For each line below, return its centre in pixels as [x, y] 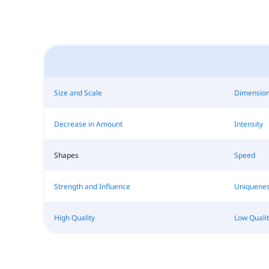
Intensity [248, 124]
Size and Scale [78, 92]
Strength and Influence [92, 186]
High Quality [74, 217]
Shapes [66, 155]
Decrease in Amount [88, 124]
